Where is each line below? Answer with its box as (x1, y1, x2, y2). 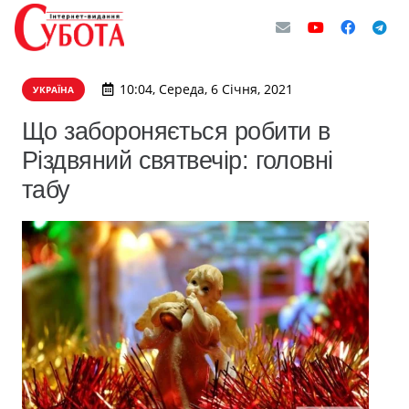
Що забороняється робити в (22, 117, 330, 145)
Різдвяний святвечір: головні (22, 146, 333, 174)
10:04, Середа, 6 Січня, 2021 (119, 80, 293, 98)
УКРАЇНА (33, 83, 74, 96)
